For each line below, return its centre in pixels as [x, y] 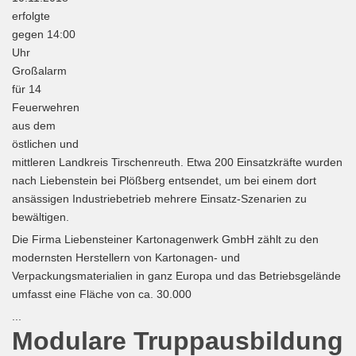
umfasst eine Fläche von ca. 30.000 [102, 294]
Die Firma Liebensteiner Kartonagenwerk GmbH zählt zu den [165, 239]
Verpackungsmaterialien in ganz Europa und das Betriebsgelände [176, 276]
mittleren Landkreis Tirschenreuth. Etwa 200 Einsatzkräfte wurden [177, 162]
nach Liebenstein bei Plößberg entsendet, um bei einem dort [164, 180]
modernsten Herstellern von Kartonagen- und [126, 257]
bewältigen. [42, 217]
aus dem [34, 126]
